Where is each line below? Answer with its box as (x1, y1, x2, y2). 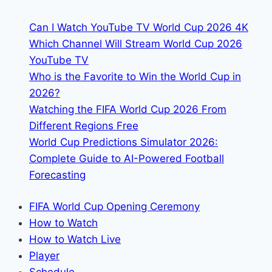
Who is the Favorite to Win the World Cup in (29, 70, 241, 83)
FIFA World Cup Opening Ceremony (29, 200, 200, 213)
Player (29, 250, 59, 262)
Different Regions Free (29, 119, 138, 132)
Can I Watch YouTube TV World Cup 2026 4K (29, 21, 248, 33)
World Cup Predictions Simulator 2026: (29, 135, 218, 148)
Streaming (97, 24, 146, 36)
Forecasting (29, 168, 86, 181)
